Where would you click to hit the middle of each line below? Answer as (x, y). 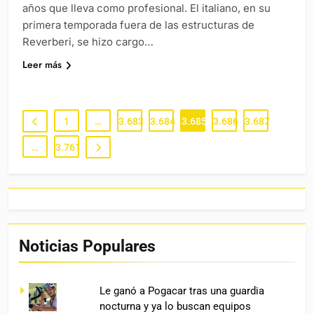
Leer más (42, 65)
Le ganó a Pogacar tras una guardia (182, 291)
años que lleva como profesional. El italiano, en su (146, 8)
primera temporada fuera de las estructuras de (138, 25)
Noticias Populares (87, 246)
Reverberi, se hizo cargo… (88, 42)
